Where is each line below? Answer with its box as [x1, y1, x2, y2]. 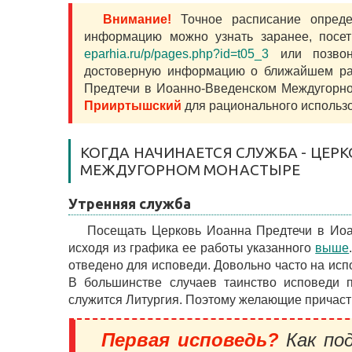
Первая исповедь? [101, 329, 279, 350]
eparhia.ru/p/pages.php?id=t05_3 [84, 47, 269, 60]
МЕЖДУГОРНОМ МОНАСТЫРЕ [80, 161, 301, 178]
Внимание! [103, 13, 171, 26]
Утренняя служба [68, 196, 192, 211]
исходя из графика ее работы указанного [68, 241, 316, 255]
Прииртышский [84, 99, 181, 112]
